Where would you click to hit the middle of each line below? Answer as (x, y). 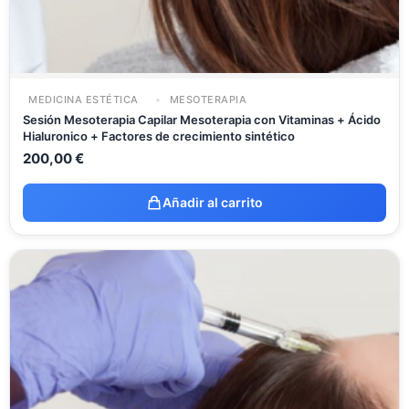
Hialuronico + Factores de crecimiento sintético (159, 136)
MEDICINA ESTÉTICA (84, 99)
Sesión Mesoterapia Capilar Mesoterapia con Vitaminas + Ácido (202, 119)
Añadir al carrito (213, 202)
